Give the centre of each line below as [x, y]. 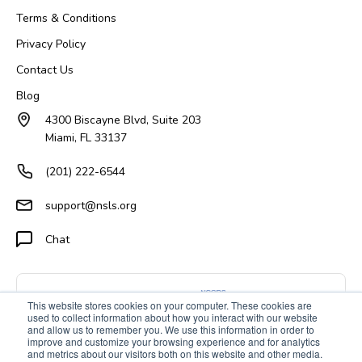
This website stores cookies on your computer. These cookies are [170, 305]
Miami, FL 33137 [86, 137]
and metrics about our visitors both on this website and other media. [175, 354]
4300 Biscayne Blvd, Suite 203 [123, 120]
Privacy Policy [51, 44]
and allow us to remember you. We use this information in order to [171, 329]
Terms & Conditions [66, 18]
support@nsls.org [91, 205]
